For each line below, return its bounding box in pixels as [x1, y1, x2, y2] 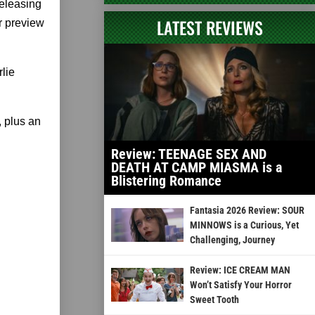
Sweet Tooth [189, 293, 239, 305]
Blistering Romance [111, 172, 221, 189]
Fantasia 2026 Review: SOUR [189, 204, 304, 216]
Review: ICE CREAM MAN [189, 264, 290, 276]
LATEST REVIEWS [156, 14, 263, 40]
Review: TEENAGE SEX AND [111, 145, 266, 162]
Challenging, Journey [189, 233, 275, 245]
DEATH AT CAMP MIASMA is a [111, 158, 282, 176]
